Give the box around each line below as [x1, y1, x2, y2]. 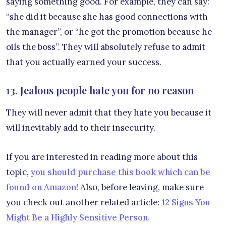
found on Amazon [6, 182, 76, 193]
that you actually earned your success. [6, 56, 161, 68]
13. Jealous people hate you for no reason [6, 83, 194, 97]
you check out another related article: [6, 197, 161, 208]
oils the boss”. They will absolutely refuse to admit [6, 41, 205, 53]
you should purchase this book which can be [31, 166, 210, 178]
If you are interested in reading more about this [6, 151, 198, 163]
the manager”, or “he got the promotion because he [6, 26, 212, 38]
